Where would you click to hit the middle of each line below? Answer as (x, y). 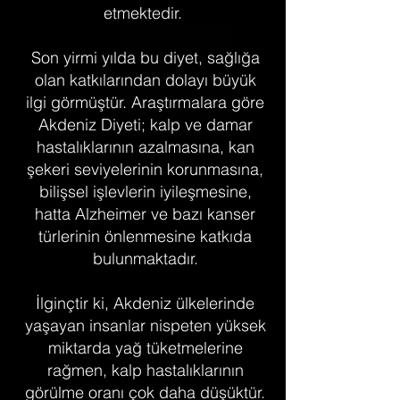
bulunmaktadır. (145, 258)
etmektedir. (145, 12)
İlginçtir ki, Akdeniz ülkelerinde (145, 303)
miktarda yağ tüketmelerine (145, 347)
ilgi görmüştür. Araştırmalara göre (145, 102)
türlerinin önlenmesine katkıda (145, 236)
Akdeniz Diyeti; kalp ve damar (145, 124)
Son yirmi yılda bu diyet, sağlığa (145, 57)
